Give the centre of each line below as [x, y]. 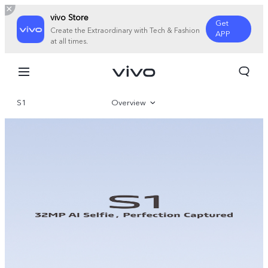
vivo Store [69, 18]
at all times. [69, 41]
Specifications [135, 130]
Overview [129, 103]
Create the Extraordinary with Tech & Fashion [125, 31]
